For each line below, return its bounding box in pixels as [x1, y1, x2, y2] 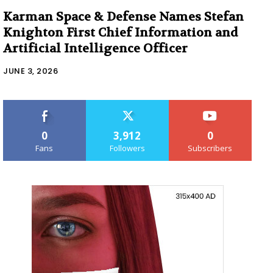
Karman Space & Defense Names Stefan [3, 9, 244, 24]
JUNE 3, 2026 [3, 65, 58, 77]
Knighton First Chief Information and [3, 24, 238, 40]
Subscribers [188, 142, 233, 154]
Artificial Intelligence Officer [3, 40, 188, 56]
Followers [109, 142, 145, 154]
